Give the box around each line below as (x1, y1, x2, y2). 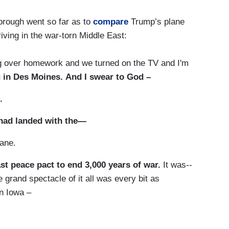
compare (93, 17, 128, 27)
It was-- (163, 159, 192, 170)
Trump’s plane (128, 17, 185, 27)
